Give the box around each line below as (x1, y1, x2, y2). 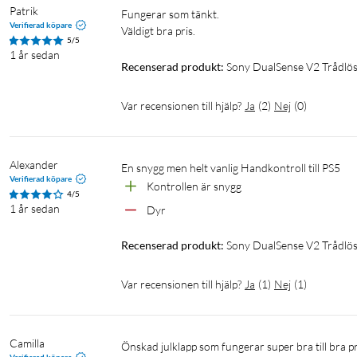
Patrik (10, 4, 38, 18)
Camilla (10, 336, 45, 351)
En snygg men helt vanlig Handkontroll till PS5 (127, 161, 340, 175)
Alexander (10, 158, 58, 172)
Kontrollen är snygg (147, 179, 241, 194)
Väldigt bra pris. (121, 24, 195, 38)
